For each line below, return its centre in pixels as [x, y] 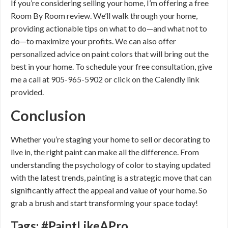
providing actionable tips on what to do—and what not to [109, 28]
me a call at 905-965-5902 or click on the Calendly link [105, 79]
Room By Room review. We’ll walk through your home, [104, 16]
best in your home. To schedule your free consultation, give [111, 66]
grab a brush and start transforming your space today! [104, 203]
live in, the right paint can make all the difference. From [105, 152]
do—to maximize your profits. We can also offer [93, 41]
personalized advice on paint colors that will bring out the [110, 54]
